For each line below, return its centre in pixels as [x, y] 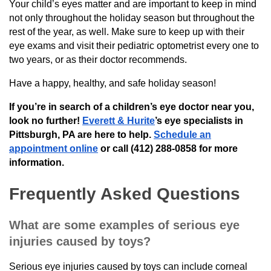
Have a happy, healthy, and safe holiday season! [113, 83]
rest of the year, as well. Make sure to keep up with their [127, 31]
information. [37, 162]
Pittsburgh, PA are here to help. [81, 134]
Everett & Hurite [119, 120]
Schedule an [182, 134]
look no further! [46, 120]
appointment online [54, 148]
